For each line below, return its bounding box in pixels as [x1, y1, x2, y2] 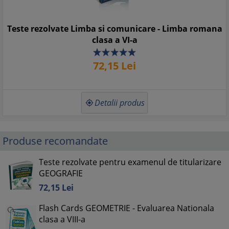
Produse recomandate [3, 134, 108, 148]
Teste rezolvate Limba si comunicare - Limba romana [7, 23, 222, 34]
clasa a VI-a [91, 34, 138, 45]
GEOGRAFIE [39, 168, 83, 179]
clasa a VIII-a [39, 214, 85, 225]
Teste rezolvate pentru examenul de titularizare [39, 156, 221, 168]
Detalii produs [95, 97, 145, 108]
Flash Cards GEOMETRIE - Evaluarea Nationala [39, 202, 214, 214]
